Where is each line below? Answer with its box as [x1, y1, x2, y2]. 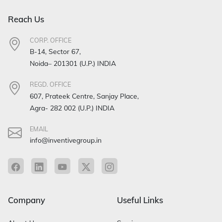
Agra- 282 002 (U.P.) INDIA [30, 103, 114, 112]
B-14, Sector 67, [30, 47, 81, 56]
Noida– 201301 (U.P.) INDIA [30, 59, 116, 68]
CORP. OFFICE [30, 36, 71, 44]
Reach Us [8, 13, 44, 24]
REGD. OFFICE [30, 80, 71, 89]
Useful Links [117, 195, 163, 206]
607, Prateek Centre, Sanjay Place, [30, 91, 139, 100]
